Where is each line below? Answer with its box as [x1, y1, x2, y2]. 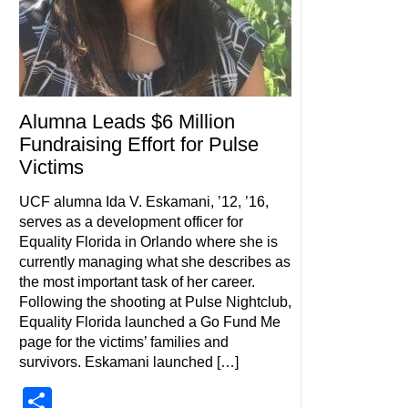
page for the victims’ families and [18, 334, 229, 350]
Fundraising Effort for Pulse [18, 133, 259, 156]
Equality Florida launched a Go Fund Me [18, 314, 280, 330]
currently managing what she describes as [18, 254, 291, 270]
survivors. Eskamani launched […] [18, 354, 239, 370]
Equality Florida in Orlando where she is [18, 234, 278, 250]
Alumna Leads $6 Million [18, 110, 235, 133]
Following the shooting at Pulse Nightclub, [18, 294, 291, 310]
